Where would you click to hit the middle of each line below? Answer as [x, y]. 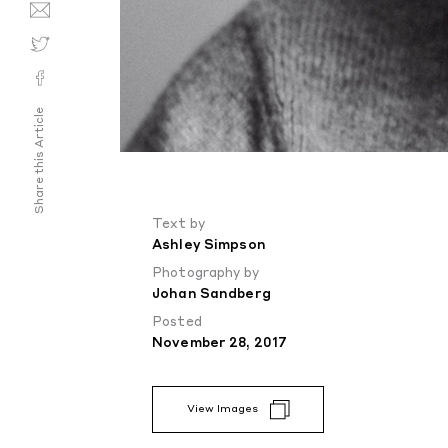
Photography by [205, 274]
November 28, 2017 [220, 344]
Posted [177, 323]
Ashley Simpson [209, 246]
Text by [178, 225]
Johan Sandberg [211, 295]
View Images [222, 409]
